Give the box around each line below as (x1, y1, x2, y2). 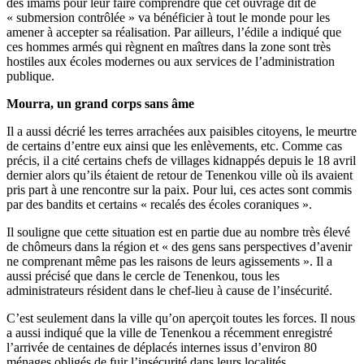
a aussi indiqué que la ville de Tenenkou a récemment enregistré (6, 325, 332, 340)
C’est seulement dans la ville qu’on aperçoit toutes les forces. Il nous (6, 310, 355, 325)
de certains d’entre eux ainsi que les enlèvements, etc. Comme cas (6, 138, 342, 153)
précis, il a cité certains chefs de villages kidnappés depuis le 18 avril (6, 153, 356, 167)
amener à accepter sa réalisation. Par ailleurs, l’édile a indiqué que (6, 24, 341, 39)
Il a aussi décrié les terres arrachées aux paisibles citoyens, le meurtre (6, 123, 357, 138)
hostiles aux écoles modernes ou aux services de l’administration (6, 54, 335, 68)
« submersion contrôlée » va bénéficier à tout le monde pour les (6, 10, 330, 24)
